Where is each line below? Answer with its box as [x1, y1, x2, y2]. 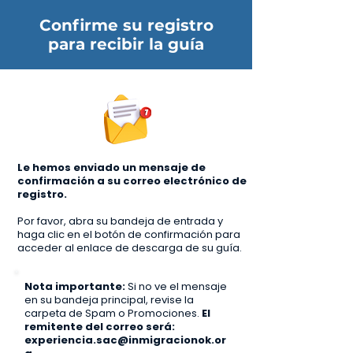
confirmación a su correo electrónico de [17, 173, 247, 188]
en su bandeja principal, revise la [24, 292, 194, 307]
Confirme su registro [39, 16, 214, 35]
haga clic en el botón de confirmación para [17, 227, 240, 242]
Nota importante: [24, 279, 128, 294]
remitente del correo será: [24, 319, 175, 334]
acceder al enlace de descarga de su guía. [17, 240, 242, 255]
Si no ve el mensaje [128, 279, 227, 294]
